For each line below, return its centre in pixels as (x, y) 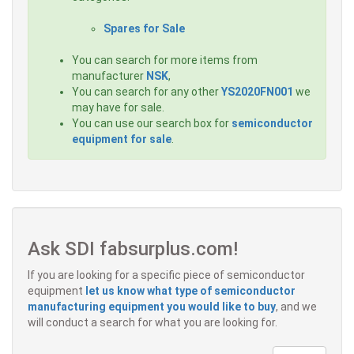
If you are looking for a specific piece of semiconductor (166, 275)
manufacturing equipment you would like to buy (152, 307)
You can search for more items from (165, 60)
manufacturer (109, 76)
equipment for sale (122, 139)
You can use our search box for (152, 124)
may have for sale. (118, 108)
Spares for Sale (144, 29)
